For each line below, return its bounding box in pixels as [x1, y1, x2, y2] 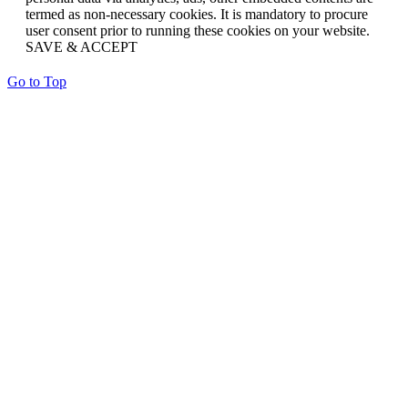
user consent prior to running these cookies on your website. [25, 23, 370, 39]
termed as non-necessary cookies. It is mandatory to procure [25, 6, 368, 23]
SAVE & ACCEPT [25, 39, 138, 56]
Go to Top [7, 74, 66, 90]
